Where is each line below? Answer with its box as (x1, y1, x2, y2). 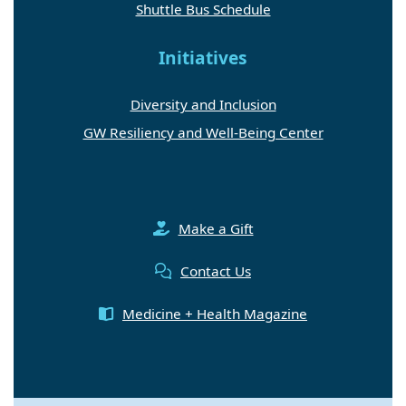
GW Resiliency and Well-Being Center (82, 122, 324, 141)
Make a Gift (178, 218, 254, 237)
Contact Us (180, 261, 251, 280)
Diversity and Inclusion (130, 94, 276, 113)
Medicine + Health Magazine (122, 304, 307, 323)
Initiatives (159, 45, 247, 70)
